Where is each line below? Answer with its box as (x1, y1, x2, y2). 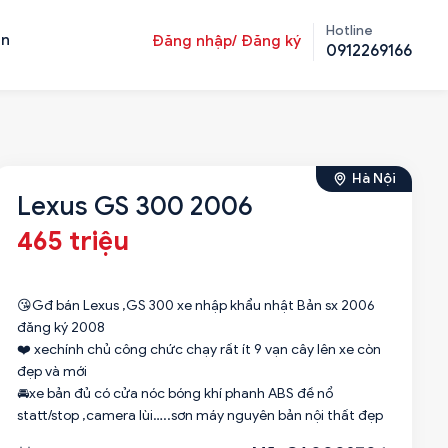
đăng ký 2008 (16, 319, 105, 336)
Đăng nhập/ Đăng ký (152, 32, 301, 50)
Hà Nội (352, 170, 396, 187)
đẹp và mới (16, 363, 87, 380)
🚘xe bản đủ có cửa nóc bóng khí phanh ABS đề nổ (16, 385, 333, 402)
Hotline (326, 22, 373, 39)
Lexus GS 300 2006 (16, 190, 253, 222)
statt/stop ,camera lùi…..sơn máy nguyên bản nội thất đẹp (16, 407, 383, 424)
